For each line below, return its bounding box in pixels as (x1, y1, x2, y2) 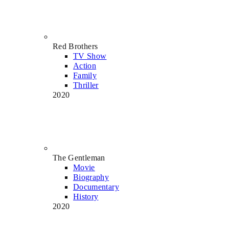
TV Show (73, 51, 107, 60)
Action (73, 61, 97, 70)
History (73, 192, 99, 201)
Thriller (73, 80, 99, 89)
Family (73, 71, 97, 80)
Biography (73, 172, 109, 181)
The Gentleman (53, 153, 105, 162)
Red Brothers (53, 41, 98, 51)
